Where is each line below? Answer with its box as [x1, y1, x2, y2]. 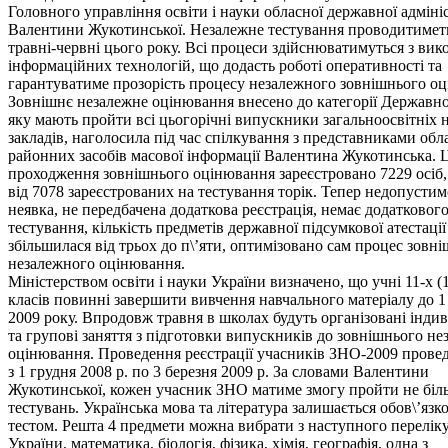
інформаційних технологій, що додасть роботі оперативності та [8, 56, 442, 74]
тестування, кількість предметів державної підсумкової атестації [8, 218, 446, 236]
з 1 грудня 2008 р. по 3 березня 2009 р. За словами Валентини [8, 362, 429, 380]
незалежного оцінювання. [8, 254, 185, 272]
